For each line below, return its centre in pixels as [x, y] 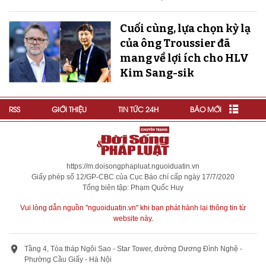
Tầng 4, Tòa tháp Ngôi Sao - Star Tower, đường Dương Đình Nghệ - [133, 248]
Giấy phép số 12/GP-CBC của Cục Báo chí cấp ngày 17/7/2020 [133, 177]
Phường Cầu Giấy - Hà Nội [68, 259]
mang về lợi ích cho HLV [184, 58]
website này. [133, 218]
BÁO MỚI [206, 109]
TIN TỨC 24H [138, 109]
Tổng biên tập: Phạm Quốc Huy [133, 187]
